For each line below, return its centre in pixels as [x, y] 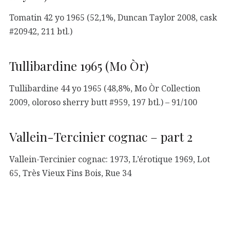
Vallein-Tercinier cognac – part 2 [101, 137]
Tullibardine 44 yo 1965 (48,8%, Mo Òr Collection [105, 88]
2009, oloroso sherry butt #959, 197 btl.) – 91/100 [103, 102]
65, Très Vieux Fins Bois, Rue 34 [70, 173]
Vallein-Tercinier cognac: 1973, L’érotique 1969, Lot [110, 159]
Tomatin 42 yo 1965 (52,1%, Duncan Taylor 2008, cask [113, 17]
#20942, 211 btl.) [41, 31]
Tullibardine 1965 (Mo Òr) [79, 66]
